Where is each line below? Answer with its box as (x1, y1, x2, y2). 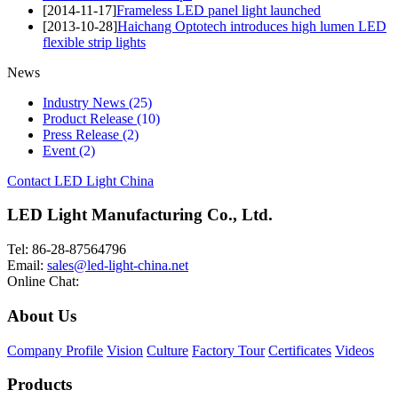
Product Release (43, 110, 137, 126)
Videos (335, 342, 374, 358)
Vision (107, 342, 143, 358)
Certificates (268, 342, 331, 358)
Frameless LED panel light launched (116, 2, 321, 18)
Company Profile (7, 342, 103, 358)
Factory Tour (192, 342, 265, 358)
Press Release (43, 126, 123, 142)
